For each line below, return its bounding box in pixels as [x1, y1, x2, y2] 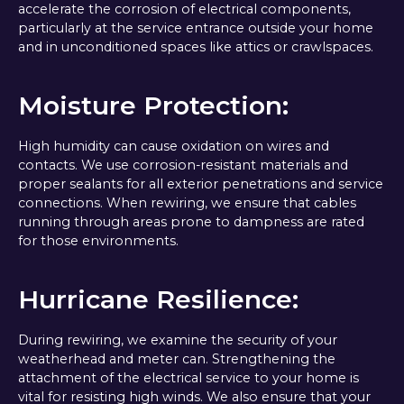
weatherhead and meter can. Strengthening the [17, 350, 335, 367]
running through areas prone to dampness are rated [17, 214, 364, 231]
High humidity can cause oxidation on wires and [17, 138, 329, 155]
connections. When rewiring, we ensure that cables [17, 195, 356, 212]
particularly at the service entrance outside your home [17, 20, 373, 37]
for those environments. [17, 233, 179, 250]
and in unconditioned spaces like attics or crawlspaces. [17, 39, 373, 56]
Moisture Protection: [17, 88, 289, 121]
